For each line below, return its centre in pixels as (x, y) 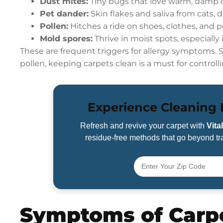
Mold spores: (66, 39)
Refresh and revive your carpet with (143, 126)
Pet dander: (64, 14)
